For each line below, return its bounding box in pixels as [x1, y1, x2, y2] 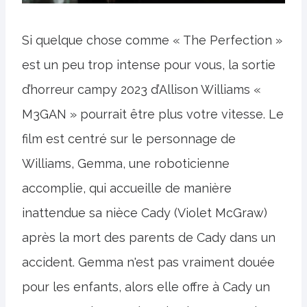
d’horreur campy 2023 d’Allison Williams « [22, 82, 261, 97]
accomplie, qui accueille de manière [22, 181, 232, 196]
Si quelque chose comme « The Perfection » [22, 33, 282, 48]
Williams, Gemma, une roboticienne [22, 156, 230, 171]
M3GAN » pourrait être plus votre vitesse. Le [22, 107, 284, 122]
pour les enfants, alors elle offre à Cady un [22, 280, 270, 295]
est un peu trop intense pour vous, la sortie [22, 58, 275, 73]
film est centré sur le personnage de [22, 132, 236, 147]
